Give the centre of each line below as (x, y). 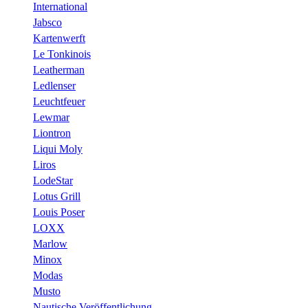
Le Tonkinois (62, 54)
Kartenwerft (59, 38)
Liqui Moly (58, 149)
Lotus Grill (57, 196)
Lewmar (51, 117)
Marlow (50, 244)
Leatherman (59, 70)
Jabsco (47, 22)
